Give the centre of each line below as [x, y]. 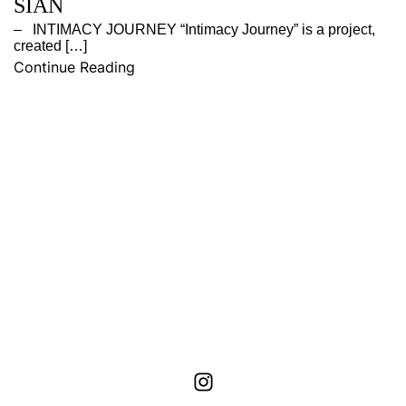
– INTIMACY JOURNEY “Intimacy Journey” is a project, [194, 29]
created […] [50, 46]
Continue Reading [74, 67]
